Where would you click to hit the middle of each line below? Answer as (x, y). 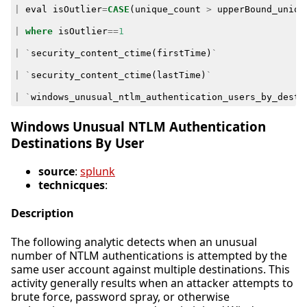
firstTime (181, 53)
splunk (98, 172)
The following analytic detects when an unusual (134, 242)
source (57, 172)
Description (42, 213)
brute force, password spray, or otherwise (120, 296)
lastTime (179, 75)
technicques (72, 185)
